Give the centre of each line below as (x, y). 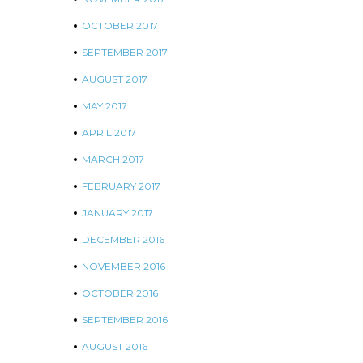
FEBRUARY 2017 (121, 186)
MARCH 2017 (113, 159)
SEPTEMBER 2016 (125, 320)
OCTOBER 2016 (120, 293)
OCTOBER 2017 (120, 26)
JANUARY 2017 (117, 213)
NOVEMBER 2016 (124, 266)
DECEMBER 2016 (123, 239)
